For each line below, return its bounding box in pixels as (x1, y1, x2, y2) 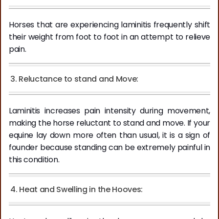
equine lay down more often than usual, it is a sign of (9, 130, 210, 141)
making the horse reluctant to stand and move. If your (9, 117, 210, 129)
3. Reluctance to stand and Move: (10, 73, 138, 85)
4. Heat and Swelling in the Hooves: (10, 184, 143, 196)
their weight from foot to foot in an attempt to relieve (9, 31, 210, 43)
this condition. (9, 154, 61, 166)
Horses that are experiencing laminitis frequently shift (9, 19, 210, 31)
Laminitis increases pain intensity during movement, (9, 105, 210, 117)
